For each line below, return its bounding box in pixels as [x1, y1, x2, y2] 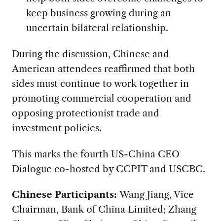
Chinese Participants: [11, 188, 119, 201]
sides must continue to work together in [11, 77, 189, 89]
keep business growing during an [26, 6, 171, 19]
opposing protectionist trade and [11, 107, 159, 119]
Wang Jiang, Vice [119, 188, 194, 201]
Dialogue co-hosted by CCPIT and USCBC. [11, 162, 205, 175]
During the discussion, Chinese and [11, 47, 169, 60]
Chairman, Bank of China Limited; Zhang [11, 203, 196, 216]
